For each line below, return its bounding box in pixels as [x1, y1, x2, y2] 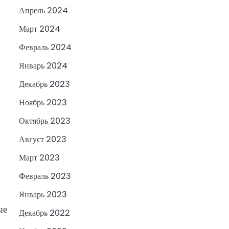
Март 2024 [18, 23, 60, 35]
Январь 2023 [18, 189, 67, 201]
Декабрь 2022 [18, 207, 70, 219]
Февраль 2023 [18, 170, 71, 182]
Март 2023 [18, 152, 60, 164]
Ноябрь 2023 [18, 97, 67, 109]
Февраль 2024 [18, 41, 72, 54]
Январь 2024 [18, 60, 67, 72]
